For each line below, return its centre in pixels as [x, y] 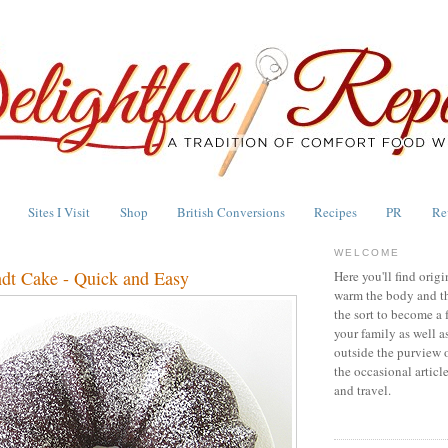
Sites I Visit [59, 211]
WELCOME [367, 252]
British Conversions [230, 211]
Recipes [335, 211]
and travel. [362, 390]
